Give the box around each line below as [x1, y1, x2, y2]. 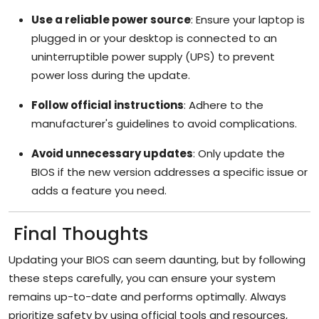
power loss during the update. [31, 67, 190, 83]
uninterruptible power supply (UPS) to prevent [31, 48, 275, 64]
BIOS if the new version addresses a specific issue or [31, 164, 308, 179]
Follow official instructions [31, 97, 184, 113]
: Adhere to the [184, 97, 263, 113]
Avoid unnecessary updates [31, 145, 193, 161]
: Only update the [193, 145, 285, 161]
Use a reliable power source [31, 11, 191, 27]
